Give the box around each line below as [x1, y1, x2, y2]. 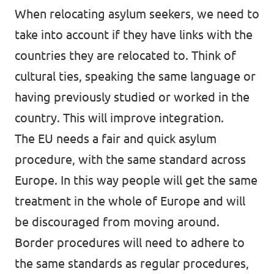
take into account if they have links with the [15, 28, 253, 42]
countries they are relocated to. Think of [15, 48, 236, 62]
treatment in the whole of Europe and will [15, 194, 245, 208]
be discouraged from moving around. [15, 215, 220, 229]
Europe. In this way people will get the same [15, 173, 257, 187]
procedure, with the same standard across [15, 152, 246, 166]
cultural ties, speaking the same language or [15, 69, 256, 83]
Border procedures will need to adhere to [15, 235, 245, 250]
